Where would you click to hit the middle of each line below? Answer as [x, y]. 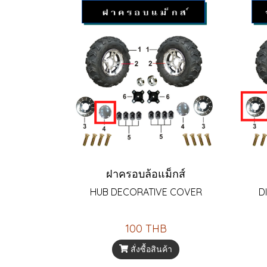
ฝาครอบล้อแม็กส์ [146, 173]
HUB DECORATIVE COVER [146, 192]
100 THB [146, 228]
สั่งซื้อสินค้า [152, 249]
